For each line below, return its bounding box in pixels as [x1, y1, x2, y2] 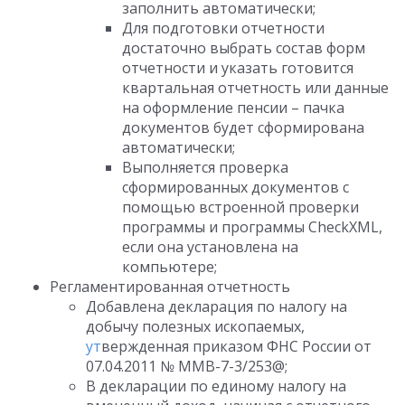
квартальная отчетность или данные [122, 78, 389, 98]
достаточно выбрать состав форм [122, 38, 365, 58]
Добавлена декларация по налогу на [86, 297, 347, 316]
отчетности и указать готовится [122, 58, 353, 78]
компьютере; [122, 257, 217, 277]
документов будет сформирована [122, 118, 364, 137]
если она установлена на [122, 237, 298, 257]
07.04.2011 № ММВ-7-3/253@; [86, 356, 287, 376]
